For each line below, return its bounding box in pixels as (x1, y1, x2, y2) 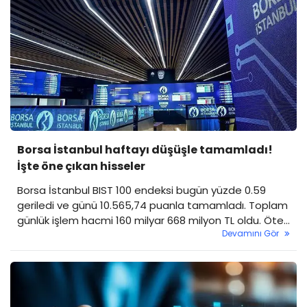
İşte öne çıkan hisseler (17, 158, 145, 174)
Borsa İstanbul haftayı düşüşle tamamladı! (17, 141, 273, 158)
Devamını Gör (222, 227, 279, 239)
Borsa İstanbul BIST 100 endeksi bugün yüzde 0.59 (17, 182, 266, 197)
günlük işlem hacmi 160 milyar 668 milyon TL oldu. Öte (17, 212, 284, 228)
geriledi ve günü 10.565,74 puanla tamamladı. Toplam (17, 197, 288, 212)
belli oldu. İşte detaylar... (17, 243, 138, 258)
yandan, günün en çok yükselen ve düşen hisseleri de (17, 228, 284, 243)
